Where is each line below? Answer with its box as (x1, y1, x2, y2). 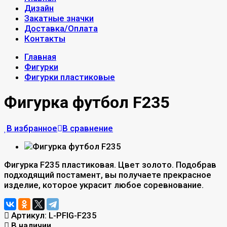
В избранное (7, 123, 57, 133)
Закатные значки (24, 13, 94, 23)
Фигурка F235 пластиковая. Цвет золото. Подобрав (4, 159, 216, 170)
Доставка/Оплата (24, 23, 98, 33)
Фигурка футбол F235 (4, 93, 169, 112)
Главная (24, 52, 56, 62)
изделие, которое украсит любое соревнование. (4, 179, 204, 190)
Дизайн (24, 3, 54, 13)
